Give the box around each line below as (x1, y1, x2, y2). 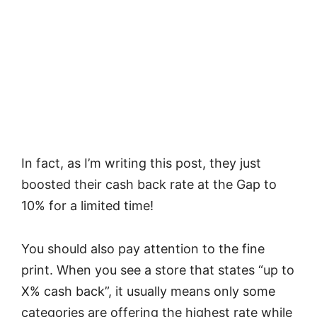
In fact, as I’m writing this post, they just (21, 156, 261, 171)
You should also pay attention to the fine (21, 241, 265, 256)
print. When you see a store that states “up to (21, 262, 294, 277)
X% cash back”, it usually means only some (21, 283, 275, 299)
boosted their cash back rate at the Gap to (21, 177, 277, 192)
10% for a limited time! (21, 198, 154, 214)
